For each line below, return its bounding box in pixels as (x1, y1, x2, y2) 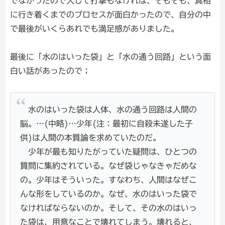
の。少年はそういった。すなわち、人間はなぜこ (20, 176, 197, 184)
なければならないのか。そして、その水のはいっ (20, 204, 197, 212)
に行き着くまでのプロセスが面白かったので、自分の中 (10, 10, 211, 19)
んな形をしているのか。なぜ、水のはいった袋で (20, 190, 197, 198)
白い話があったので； (10, 67, 90, 75)
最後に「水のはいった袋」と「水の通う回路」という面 (10, 53, 211, 61)
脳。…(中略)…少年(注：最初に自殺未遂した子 (20, 120, 193, 128)
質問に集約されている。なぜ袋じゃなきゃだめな (20, 162, 197, 170)
